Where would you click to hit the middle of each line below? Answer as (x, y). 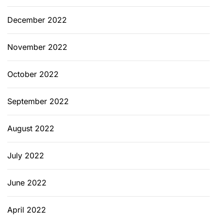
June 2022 (27, 182)
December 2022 (37, 20)
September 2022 (38, 101)
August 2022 (31, 128)
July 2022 (26, 155)
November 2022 (37, 47)
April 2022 (27, 209)
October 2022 (33, 74)
